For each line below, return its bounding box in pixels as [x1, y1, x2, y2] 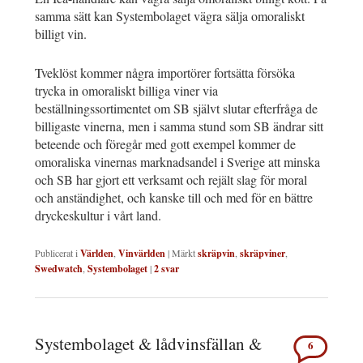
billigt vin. [35, 25, 87, 43]
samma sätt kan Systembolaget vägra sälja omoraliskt [35, 7, 305, 25]
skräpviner [240, 246, 285, 261]
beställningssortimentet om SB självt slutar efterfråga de [35, 100, 318, 117]
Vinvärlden [118, 246, 165, 261]
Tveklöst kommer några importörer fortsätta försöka [35, 64, 295, 82]
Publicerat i [35, 246, 78, 260]
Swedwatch [35, 262, 83, 276]
